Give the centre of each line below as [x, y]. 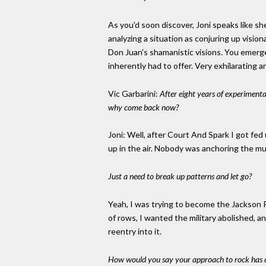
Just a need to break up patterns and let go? [180, 176]
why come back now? [143, 107]
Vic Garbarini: [134, 93]
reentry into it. [135, 231]
